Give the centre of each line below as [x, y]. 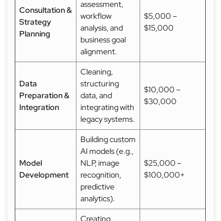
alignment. [99, 52]
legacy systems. [108, 119]
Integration [39, 107]
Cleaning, [97, 72]
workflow [96, 16]
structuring [100, 84]
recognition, [101, 175]
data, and [96, 95]
